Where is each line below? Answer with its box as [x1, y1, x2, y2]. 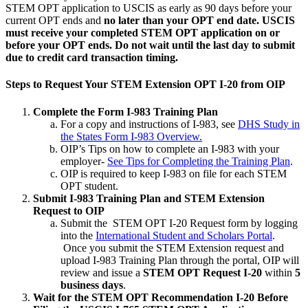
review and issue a [60, 266, 143, 278]
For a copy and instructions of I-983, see [60, 118, 238, 130]
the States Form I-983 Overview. [60, 130, 202, 142]
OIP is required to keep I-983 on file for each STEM [60, 167, 287, 179]
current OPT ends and [5, 14, 104, 27]
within [262, 266, 295, 278]
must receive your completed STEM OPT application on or [5, 27, 280, 39]
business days [60, 278, 123, 291]
